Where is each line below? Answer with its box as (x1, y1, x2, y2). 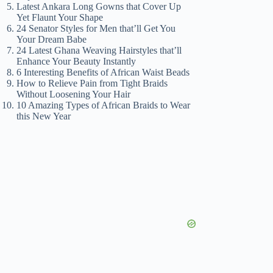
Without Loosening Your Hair (16, 88, 131, 99)
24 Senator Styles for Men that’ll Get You (16, 23, 176, 34)
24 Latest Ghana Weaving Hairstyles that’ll (16, 44, 182, 55)
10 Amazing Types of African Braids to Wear (16, 99, 191, 110)
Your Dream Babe (16, 34, 87, 44)
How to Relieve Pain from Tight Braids (16, 77, 168, 88)
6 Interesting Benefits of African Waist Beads (16, 66, 190, 77)
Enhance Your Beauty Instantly (16, 55, 136, 66)
